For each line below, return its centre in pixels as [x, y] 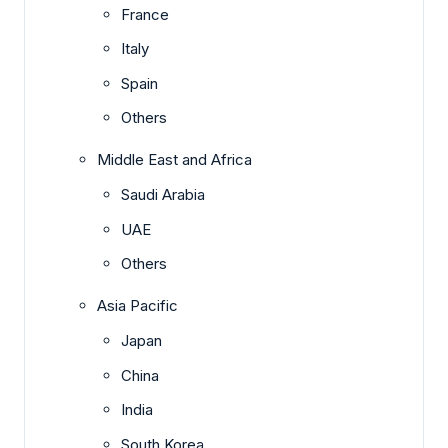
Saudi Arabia [163, 195]
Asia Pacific [137, 306]
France [145, 14]
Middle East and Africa [174, 160]
